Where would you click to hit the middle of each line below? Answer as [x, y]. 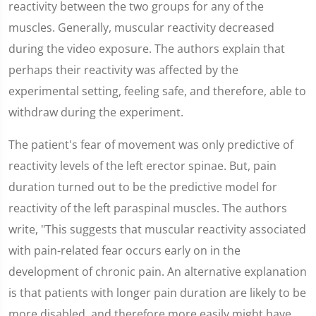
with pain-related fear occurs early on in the [124, 250]
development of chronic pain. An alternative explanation [158, 272]
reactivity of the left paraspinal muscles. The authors [148, 208]
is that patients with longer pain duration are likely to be [157, 293]
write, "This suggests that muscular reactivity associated [157, 229]
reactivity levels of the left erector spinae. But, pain [142, 166]
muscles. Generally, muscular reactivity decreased [141, 28]
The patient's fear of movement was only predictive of [151, 145]
